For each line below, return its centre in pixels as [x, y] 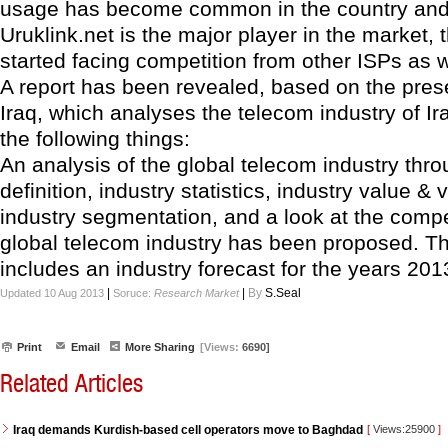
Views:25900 [404, 429]
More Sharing [160, 347]
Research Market [196, 293]
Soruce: [133, 293]
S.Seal [283, 293]
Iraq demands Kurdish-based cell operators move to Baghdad [188, 430]
